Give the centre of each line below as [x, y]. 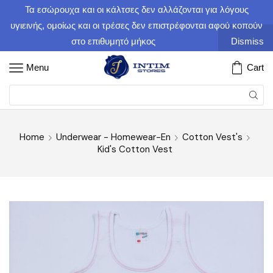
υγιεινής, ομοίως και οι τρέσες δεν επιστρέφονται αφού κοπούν [136, 25]
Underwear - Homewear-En [114, 137]
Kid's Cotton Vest [135, 149]
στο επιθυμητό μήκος [114, 41]
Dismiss [247, 41]
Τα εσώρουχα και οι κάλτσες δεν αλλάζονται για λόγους [136, 9]
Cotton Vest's [213, 137]
